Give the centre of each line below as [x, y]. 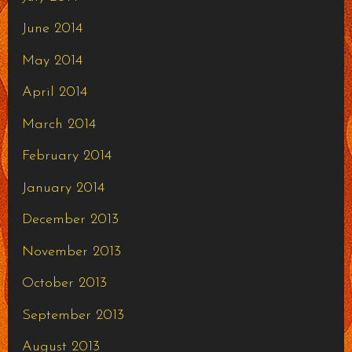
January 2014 [63, 188]
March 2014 [59, 124]
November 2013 [71, 251]
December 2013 [70, 220]
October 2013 [64, 284]
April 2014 [54, 93]
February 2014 [66, 156]
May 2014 [52, 60]
